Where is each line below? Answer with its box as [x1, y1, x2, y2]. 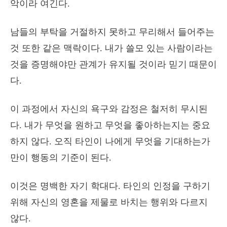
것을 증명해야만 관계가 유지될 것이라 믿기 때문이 [10, 59, 217, 69]
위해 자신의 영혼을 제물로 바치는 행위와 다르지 [10, 197, 208, 207]
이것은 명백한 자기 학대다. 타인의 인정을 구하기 [10, 181, 210, 191]
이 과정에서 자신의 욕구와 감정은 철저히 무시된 [10, 104, 208, 114]
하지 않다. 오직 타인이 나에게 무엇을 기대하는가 [10, 136, 210, 146]
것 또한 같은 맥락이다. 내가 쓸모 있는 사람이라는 [10, 43, 213, 53]
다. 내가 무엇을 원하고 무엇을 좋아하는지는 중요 [10, 120, 210, 130]
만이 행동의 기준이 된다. [10, 153, 111, 163]
